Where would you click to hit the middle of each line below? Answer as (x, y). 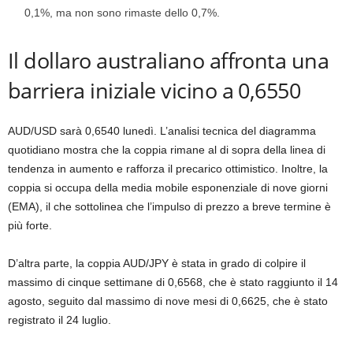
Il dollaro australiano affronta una (169, 60)
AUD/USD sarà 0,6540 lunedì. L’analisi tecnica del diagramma (162, 131)
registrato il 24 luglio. (59, 320)
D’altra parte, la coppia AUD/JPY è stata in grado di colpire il (157, 263)
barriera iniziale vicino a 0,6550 (154, 90)
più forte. (30, 225)
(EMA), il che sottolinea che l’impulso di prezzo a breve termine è (169, 206)
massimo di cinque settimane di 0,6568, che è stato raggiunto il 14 (173, 282)
